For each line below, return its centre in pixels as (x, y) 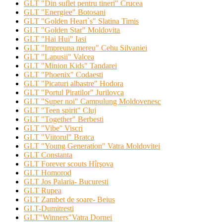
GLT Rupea (43, 191)
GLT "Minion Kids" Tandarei (70, 66)
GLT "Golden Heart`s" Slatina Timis (81, 21)
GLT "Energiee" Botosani (65, 12)
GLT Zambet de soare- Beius (69, 200)
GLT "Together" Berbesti (64, 119)
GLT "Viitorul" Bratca (59, 137)
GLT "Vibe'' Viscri (53, 128)
